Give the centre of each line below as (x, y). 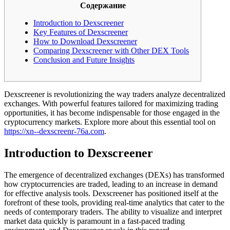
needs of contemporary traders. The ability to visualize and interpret (113, 212)
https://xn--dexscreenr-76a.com (54, 131)
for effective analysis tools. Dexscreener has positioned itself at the (111, 193)
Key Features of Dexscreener (81, 32)
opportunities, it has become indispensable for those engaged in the (112, 112)
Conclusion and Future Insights (84, 60)
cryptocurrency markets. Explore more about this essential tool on (110, 122)
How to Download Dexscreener (85, 41)
